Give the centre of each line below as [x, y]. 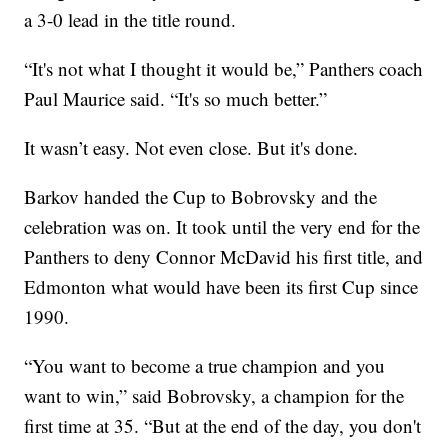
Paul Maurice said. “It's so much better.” [176, 99]
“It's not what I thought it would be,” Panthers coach [224, 69]
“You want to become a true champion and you [205, 366]
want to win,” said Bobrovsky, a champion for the [214, 396]
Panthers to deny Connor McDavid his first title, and [224, 257]
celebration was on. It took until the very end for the [222, 227]
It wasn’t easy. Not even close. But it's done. [191, 148]
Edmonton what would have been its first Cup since [221, 287]
